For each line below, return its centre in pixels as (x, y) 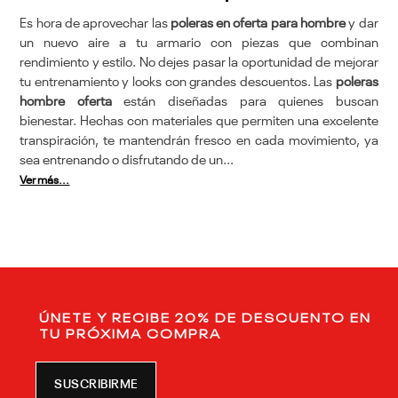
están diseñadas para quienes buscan (245, 101)
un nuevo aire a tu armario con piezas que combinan (199, 43)
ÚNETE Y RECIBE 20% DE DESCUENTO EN (206, 317)
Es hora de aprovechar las (95, 23)
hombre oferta (66, 101)
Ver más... (45, 180)
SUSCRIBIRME (96, 385)
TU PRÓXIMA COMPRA (131, 333)
